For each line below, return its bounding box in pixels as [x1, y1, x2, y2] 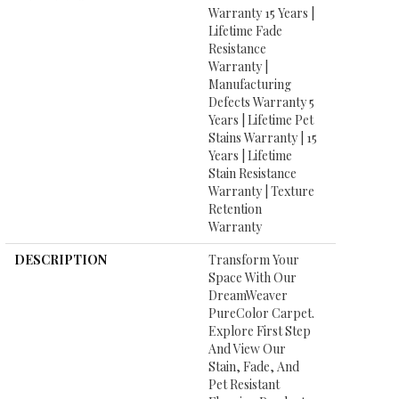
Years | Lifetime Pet [208, 111, 313, 129]
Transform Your [208, 251, 299, 269]
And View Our [208, 340, 286, 358]
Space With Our [208, 269, 297, 287]
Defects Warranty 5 [208, 94, 314, 111]
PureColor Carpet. [208, 305, 314, 322]
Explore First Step [208, 322, 311, 340]
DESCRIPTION [14, 251, 107, 269]
